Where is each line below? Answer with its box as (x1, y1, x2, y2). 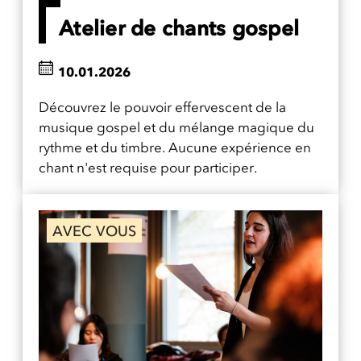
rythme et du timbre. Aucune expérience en (39, 139, 311, 156)
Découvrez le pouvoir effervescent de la (39, 98, 286, 115)
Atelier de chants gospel (59, 15, 299, 41)
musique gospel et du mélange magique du (39, 118, 314, 135)
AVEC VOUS (52, 222, 136, 240)
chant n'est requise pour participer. (39, 159, 257, 176)
